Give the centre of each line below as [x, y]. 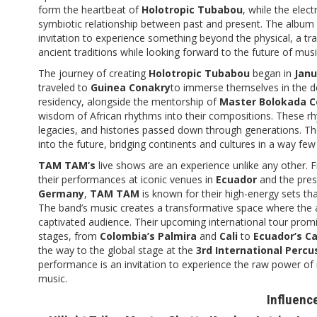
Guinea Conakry [131, 87]
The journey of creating [93, 73]
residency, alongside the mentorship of [129, 101]
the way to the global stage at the [117, 250]
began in [272, 73]
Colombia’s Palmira [148, 236]
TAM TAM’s [67, 165]
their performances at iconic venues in [127, 179]
